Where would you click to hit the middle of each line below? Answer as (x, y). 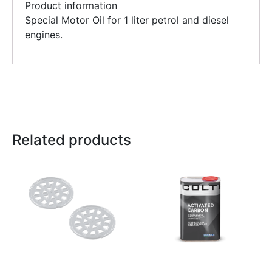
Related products (72, 140)
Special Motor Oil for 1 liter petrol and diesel (127, 20)
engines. (44, 35)
